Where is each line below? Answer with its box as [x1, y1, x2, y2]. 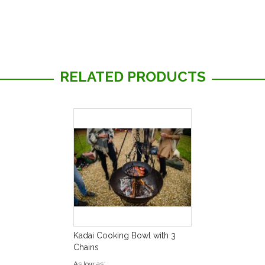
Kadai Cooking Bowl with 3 [73, 231, 176, 240]
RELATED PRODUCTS [59, 68, 206, 85]
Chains [73, 243, 99, 252]
